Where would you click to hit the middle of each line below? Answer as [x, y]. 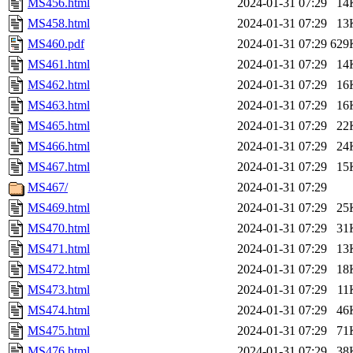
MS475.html [59, 331]
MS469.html [59, 208]
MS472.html [59, 269]
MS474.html [59, 310]
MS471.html [59, 249]
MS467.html [59, 167]
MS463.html [59, 106]
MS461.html [59, 65]
